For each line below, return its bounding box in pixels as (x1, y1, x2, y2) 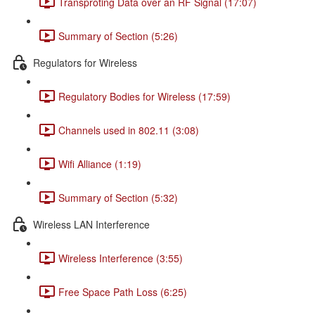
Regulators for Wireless (33, 55, 137, 70)
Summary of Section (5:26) (58, 28, 178, 43)
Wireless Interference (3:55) (58, 250, 183, 265)
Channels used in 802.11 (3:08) (58, 122, 199, 137)
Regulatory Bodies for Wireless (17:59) (58, 89, 231, 103)
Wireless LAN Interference (33, 217, 150, 231)
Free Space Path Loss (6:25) (58, 284, 187, 299)
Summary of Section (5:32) (58, 190, 178, 205)
